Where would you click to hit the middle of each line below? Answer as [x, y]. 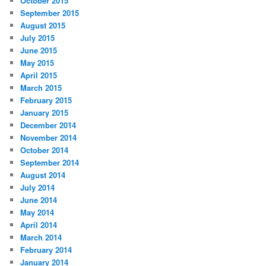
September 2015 [50, 13]
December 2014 [48, 125]
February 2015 [46, 100]
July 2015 [38, 38]
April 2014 [39, 225]
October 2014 [45, 150]
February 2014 [46, 250]
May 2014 [37, 213]
